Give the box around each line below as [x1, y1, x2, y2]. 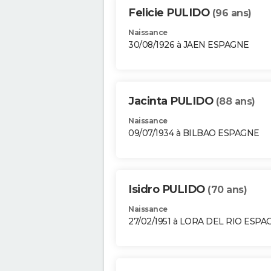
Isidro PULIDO [128, 183, 207, 197]
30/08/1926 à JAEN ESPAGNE [128, 39, 249, 51]
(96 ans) [212, 7, 252, 19]
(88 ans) [215, 96, 255, 108]
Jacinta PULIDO [128, 94, 216, 108]
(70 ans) [207, 184, 247, 196]
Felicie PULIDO [128, 6, 212, 20]
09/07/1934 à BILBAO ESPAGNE [128, 128, 260, 139]
